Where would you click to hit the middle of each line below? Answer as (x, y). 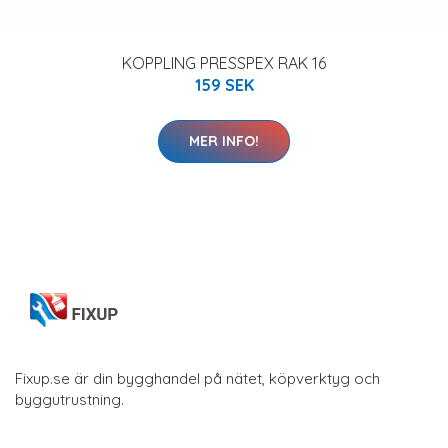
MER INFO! (224, 141)
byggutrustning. (69, 399)
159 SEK (224, 85)
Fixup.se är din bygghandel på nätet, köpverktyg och (197, 378)
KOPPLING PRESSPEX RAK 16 (224, 63)
